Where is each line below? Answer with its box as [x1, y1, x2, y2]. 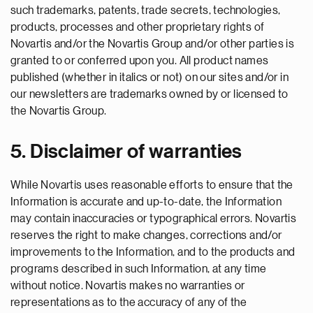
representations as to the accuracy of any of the [10, 297, 247, 308]
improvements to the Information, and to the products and [10, 247, 296, 258]
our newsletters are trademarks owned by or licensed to [10, 89, 289, 100]
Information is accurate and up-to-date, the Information [10, 196, 282, 208]
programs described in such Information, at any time [10, 263, 267, 275]
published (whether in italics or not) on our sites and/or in [10, 72, 289, 83]
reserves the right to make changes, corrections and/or [10, 230, 282, 241]
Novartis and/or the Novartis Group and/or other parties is [10, 38, 295, 50]
